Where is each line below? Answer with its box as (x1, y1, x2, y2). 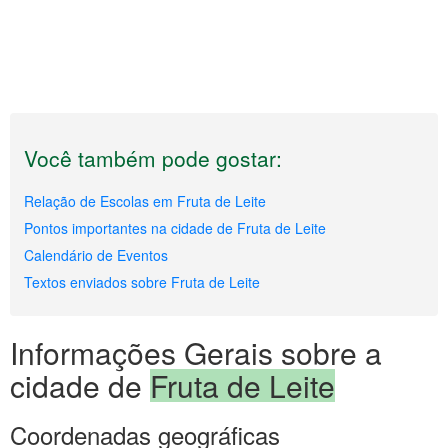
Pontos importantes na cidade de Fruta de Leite (24, 218, 326, 238)
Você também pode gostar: (24, 143, 282, 173)
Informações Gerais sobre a (10, 331, 382, 374)
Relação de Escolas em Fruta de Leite (24, 191, 266, 211)
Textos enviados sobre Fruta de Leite (24, 272, 260, 292)
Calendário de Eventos (24, 245, 168, 265)
